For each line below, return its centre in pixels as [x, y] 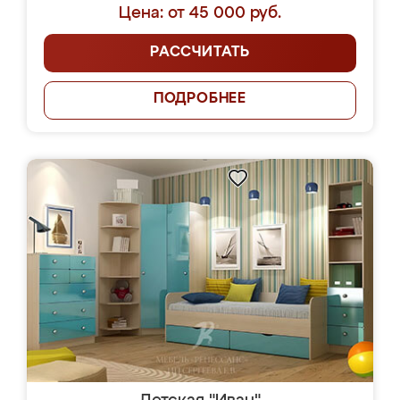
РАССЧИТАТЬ [200, 53]
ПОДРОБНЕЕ [200, 99]
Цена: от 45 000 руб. [200, 13]
